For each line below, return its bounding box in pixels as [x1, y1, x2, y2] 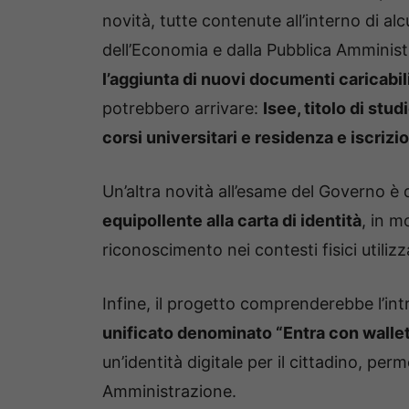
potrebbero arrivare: [102, 99, 263, 119]
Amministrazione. [102, 382, 236, 402]
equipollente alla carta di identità [102, 211, 362, 231]
